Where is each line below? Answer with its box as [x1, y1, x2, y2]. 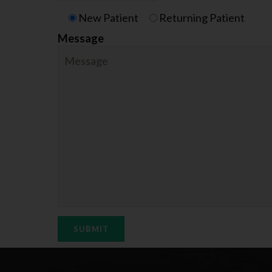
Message [57, 32, 104, 45]
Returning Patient [158, 11, 245, 24]
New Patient [78, 11, 138, 24]
